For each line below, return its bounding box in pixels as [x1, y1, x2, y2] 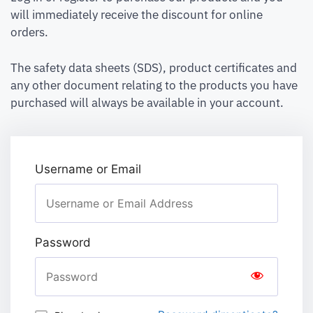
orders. [10, 24, 48, 41]
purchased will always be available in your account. [10, 94, 284, 110]
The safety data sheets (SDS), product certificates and [10, 59, 297, 75]
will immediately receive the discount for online [10, 7, 263, 23]
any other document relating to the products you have [10, 77, 298, 93]
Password [35, 235, 91, 250]
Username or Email [35, 162, 141, 177]
